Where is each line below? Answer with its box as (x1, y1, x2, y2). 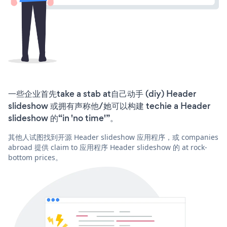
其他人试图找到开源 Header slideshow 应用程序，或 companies (8, 132, 218, 142)
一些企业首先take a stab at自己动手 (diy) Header (8, 88, 196, 100)
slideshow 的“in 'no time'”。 (8, 112, 118, 125)
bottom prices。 (8, 153, 62, 163)
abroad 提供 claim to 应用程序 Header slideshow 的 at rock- (8, 142, 207, 153)
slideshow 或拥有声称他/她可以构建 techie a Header (8, 100, 210, 112)
